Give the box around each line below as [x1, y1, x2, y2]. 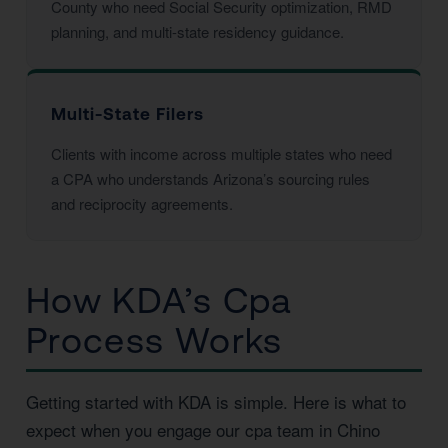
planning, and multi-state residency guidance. [51, 21, 344, 42]
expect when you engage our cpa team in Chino [26, 417, 380, 442]
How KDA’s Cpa [26, 280, 292, 321]
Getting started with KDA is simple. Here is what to [26, 389, 406, 414]
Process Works [26, 320, 283, 361]
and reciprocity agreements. [51, 193, 233, 214]
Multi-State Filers [51, 104, 204, 124]
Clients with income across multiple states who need [51, 143, 392, 164]
